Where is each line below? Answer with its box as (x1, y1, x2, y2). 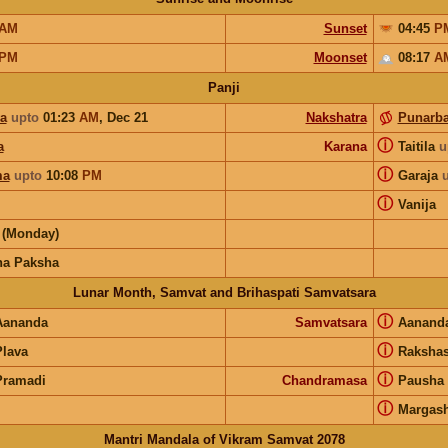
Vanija (397, 196, 436, 212)
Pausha (397, 372, 444, 388)
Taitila (397, 138, 439, 154)
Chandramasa (281, 372, 367, 388)
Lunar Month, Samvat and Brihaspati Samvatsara (72, 284, 376, 300)
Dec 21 (106, 109, 148, 125)
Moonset (313, 49, 367, 65)
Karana (323, 138, 367, 154)
